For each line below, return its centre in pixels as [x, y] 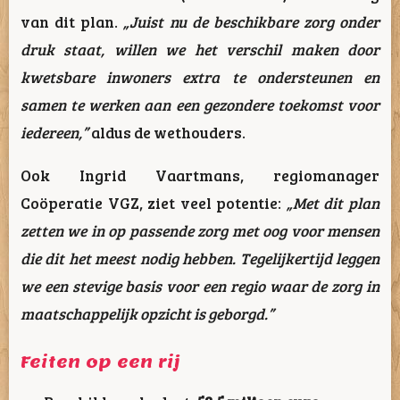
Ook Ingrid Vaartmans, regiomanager [200, 175]
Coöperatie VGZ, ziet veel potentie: [154, 202]
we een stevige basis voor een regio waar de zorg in [200, 285]
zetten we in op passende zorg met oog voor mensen [200, 230]
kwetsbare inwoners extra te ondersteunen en [200, 76]
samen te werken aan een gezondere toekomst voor [200, 104]
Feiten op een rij [100, 361]
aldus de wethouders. [167, 132]
